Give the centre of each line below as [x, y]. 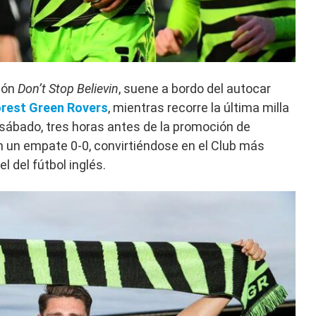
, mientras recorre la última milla [199, 108]
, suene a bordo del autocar [195, 89]
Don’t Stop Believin [68, 89]
